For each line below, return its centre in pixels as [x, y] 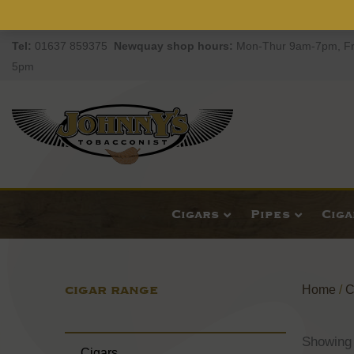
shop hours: [201, 46]
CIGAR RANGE [112, 290]
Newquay [139, 46]
